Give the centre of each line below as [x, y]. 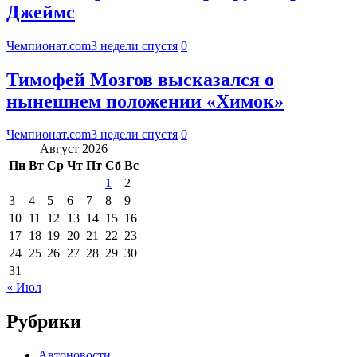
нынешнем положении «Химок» [145, 101]
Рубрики [44, 322]
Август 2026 [74, 149]
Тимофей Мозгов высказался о [140, 79]
